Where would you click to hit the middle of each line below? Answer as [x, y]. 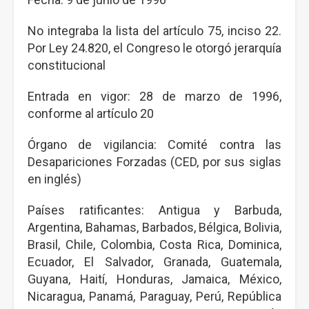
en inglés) [56, 179]
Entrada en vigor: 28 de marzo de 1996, [154, 96]
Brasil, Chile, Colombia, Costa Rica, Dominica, [154, 245]
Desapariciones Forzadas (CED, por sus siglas [154, 162]
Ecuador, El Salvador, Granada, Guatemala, [154, 262]
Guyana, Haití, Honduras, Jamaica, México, [154, 279]
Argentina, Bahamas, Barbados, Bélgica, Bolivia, [154, 227]
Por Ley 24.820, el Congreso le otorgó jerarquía [154, 48]
